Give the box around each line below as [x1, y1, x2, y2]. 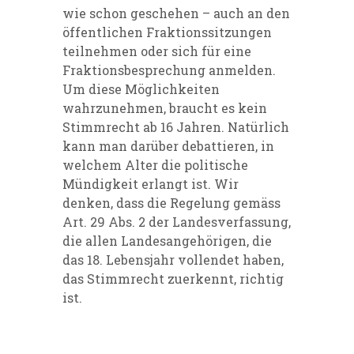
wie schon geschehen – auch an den [62, 5, 290, 22]
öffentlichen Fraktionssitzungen [62, 24, 272, 41]
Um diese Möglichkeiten [62, 81, 220, 98]
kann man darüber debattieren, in [62, 137, 274, 155]
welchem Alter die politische [62, 156, 248, 174]
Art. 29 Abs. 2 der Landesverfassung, [62, 213, 291, 231]
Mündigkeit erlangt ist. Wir [62, 175, 239, 193]
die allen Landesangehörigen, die [62, 232, 272, 250]
